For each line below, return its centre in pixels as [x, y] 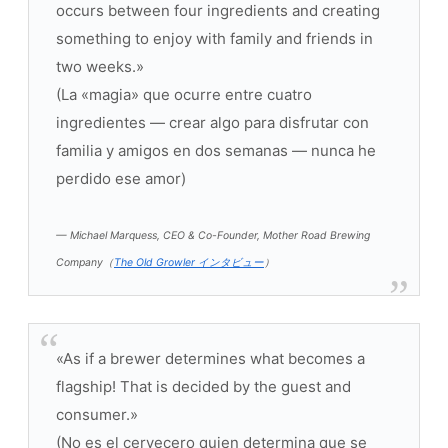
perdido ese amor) [121, 178]
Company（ [85, 262]
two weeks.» [100, 66]
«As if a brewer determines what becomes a [210, 358]
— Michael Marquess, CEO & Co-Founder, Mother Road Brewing [213, 235]
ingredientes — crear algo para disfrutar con [212, 122]
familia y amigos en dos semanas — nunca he [216, 150]
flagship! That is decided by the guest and [203, 386]
